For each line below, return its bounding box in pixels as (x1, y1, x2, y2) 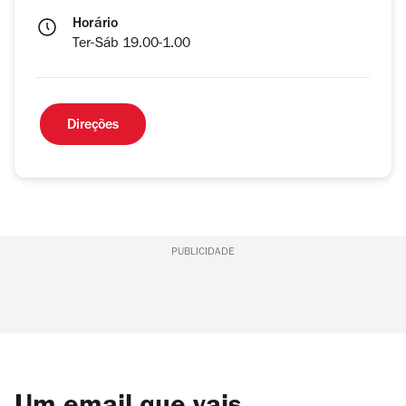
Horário (72, 17, 119, 33)
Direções (67, 119, 119, 134)
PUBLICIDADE (170, 247, 235, 259)
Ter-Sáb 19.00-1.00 (72, 37, 190, 53)
